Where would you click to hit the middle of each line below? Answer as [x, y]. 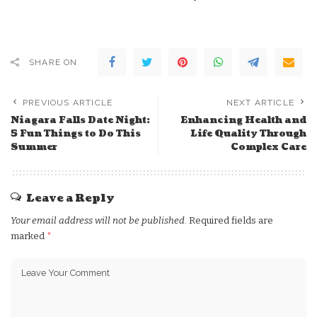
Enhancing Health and [243, 121]
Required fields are [231, 221]
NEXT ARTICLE [260, 103]
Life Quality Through [248, 134]
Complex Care [269, 148]
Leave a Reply [70, 199]
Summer [34, 148]
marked [29, 236]
